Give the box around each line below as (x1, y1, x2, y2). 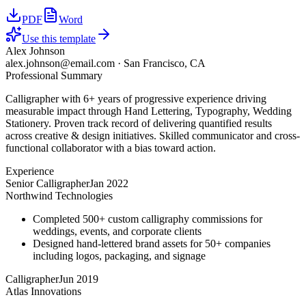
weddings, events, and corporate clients (33, 225, 201, 238)
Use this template (22, 33, 96, 45)
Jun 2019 (59, 273, 98, 286)
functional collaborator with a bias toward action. (5, 142, 216, 154)
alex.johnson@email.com (5, 57, 115, 70)
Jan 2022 (89, 178, 128, 190)
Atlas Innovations (5, 286, 81, 298)
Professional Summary (5, 70, 102, 82)
